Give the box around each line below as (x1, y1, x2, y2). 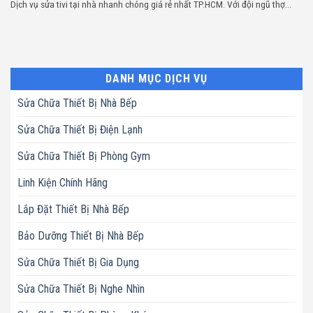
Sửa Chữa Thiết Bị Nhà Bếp (17, 96, 137, 110)
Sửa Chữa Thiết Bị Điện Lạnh (17, 122, 143, 136)
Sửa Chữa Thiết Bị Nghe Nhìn (17, 282, 145, 296)
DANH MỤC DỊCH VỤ (105, 71, 208, 85)
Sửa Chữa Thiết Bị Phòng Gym (17, 149, 150, 163)
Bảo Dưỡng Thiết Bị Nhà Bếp (17, 228, 144, 242)
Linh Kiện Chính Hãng (17, 175, 108, 189)
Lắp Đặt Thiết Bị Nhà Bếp (17, 202, 129, 216)
